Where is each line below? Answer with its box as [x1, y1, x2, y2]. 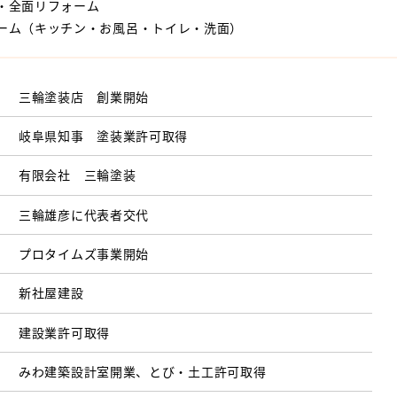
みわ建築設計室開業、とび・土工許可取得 [19, 362, 267, 381]
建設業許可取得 [19, 323, 110, 341]
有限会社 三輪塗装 [19, 166, 136, 184]
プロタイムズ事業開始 [19, 245, 150, 263]
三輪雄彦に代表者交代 [19, 205, 150, 223]
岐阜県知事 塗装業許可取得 [19, 126, 189, 144]
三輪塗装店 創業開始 [19, 87, 150, 105]
